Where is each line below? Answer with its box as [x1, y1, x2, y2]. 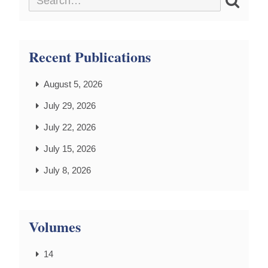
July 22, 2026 [44, 122, 96, 133]
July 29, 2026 [44, 100, 96, 111]
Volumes [29, 216, 81, 237]
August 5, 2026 [44, 79, 102, 90]
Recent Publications [29, 46, 151, 68]
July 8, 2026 [44, 165, 91, 176]
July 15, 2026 [44, 144, 96, 154]
